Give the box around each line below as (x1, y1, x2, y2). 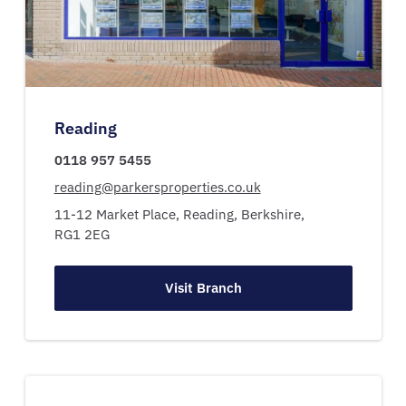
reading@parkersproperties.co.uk (53, 178, 261, 196)
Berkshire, (240, 205, 308, 223)
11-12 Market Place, (53, 205, 183, 223)
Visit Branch (164, 278, 242, 296)
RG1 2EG (53, 225, 110, 243)
